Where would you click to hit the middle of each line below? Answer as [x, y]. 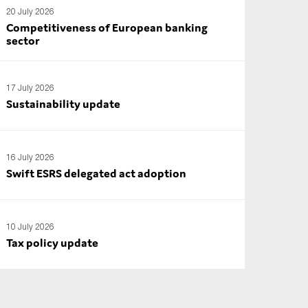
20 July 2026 [31, 11]
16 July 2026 [31, 157]
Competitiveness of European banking [107, 27]
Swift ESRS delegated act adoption [97, 173]
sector [23, 41]
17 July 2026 [31, 87]
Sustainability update [64, 103]
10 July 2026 [31, 226]
